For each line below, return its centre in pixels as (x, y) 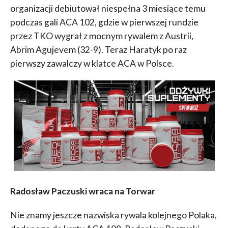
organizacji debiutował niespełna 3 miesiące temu (108, 9)
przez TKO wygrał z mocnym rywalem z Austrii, (102, 36)
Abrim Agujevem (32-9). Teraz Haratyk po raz (98, 50)
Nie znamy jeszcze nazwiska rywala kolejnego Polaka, (113, 215)
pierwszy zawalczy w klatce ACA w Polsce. (92, 64)
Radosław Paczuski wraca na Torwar (82, 191)
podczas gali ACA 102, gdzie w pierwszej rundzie (104, 22)
